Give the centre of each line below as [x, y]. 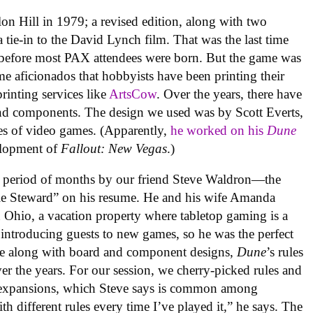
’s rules [285, 252]
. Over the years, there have [230, 94]
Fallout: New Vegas [114, 148]
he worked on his [219, 130]
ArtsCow [133, 94]
